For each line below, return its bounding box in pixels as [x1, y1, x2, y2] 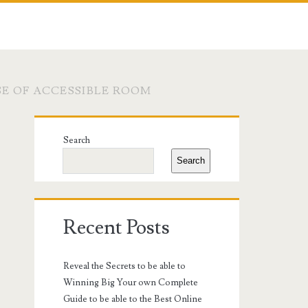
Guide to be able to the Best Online [63, 293, 203, 305]
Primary [33, 113, 133, 150]
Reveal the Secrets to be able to [63, 260, 186, 272]
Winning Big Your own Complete [63, 276, 199, 288]
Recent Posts [63, 214, 170, 241]
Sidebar [33, 146, 127, 183]
